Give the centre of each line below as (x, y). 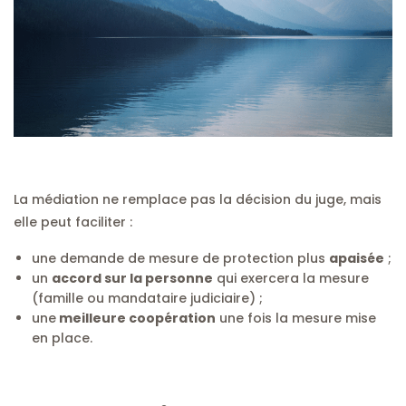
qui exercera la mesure (291, 278)
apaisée (357, 258)
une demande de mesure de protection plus (180, 258)
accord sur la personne (132, 278)
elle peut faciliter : (73, 222)
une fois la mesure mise (296, 318)
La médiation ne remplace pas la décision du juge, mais (198, 199)
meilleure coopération (136, 318)
